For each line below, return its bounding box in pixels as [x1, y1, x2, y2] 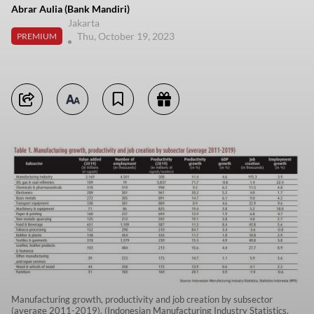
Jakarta [68, 17, 100, 29]
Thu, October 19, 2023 [77, 30, 177, 42]
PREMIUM [17, 30, 57, 41]
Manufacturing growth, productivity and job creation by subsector [11, 293, 273, 305]
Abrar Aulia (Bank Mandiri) [11, 3, 130, 15]
